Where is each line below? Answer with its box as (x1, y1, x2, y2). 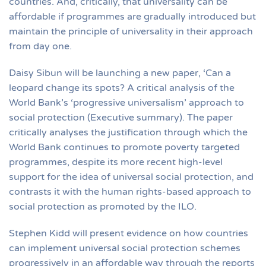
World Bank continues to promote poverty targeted (9, 141, 240, 153)
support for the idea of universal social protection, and (9, 170, 254, 183)
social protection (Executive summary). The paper (9, 111, 233, 123)
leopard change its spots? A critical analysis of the (9, 81, 235, 94)
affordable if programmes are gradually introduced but (9, 10, 256, 23)
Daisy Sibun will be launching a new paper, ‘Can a (9, 66, 231, 79)
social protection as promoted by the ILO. (9, 200, 197, 213)
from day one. (9, 40, 72, 52)
